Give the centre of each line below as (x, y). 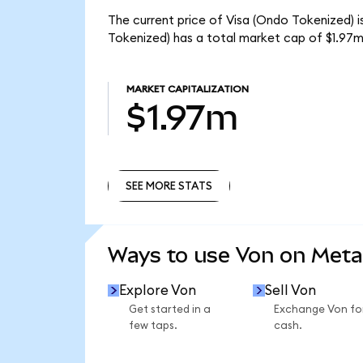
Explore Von (158, 290)
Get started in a (169, 310)
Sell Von (290, 290)
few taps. (153, 326)
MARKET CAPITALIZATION (187, 90)
